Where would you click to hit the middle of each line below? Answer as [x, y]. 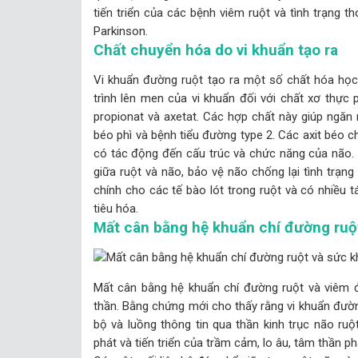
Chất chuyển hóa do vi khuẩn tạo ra [216, 50]
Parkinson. [121, 31]
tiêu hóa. [116, 208]
